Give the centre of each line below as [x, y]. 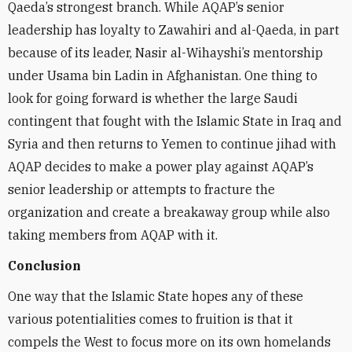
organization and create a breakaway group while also [169, 212]
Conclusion [44, 266]
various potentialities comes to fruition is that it [150, 319]
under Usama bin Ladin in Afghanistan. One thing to [163, 75]
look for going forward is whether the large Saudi [153, 98]
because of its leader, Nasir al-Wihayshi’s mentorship [165, 53]
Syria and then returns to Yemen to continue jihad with [172, 144]
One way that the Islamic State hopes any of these [156, 296]
